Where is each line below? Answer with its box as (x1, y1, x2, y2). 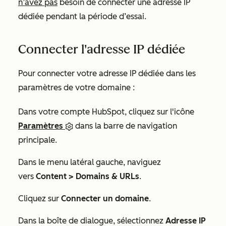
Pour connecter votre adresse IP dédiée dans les (18, 69, 196, 78)
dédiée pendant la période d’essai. (18, 12, 146, 21)
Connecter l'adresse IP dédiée (18, 42, 185, 56)
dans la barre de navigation (73, 121, 177, 131)
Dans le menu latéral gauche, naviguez (18, 157, 161, 167)
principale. (18, 135, 57, 145)
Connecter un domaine (61, 194, 149, 203)
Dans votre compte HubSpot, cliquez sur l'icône (18, 107, 194, 117)
